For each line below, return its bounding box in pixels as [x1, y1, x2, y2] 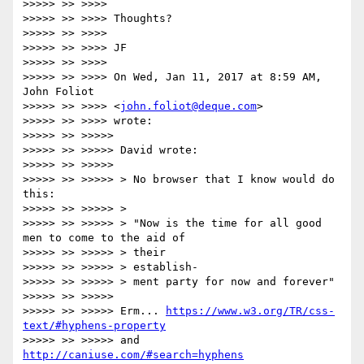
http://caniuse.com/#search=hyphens [23, 349, 244, 362]
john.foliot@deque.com [120, 100, 257, 113]
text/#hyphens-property [23, 319, 166, 332]
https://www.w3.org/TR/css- [166, 305, 335, 318]
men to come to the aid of [23, 232, 185, 245]
